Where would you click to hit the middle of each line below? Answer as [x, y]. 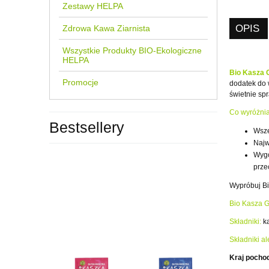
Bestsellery [87, 128]
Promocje [80, 83]
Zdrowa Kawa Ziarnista [106, 29]
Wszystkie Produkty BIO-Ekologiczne [132, 51]
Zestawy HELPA [93, 6]
